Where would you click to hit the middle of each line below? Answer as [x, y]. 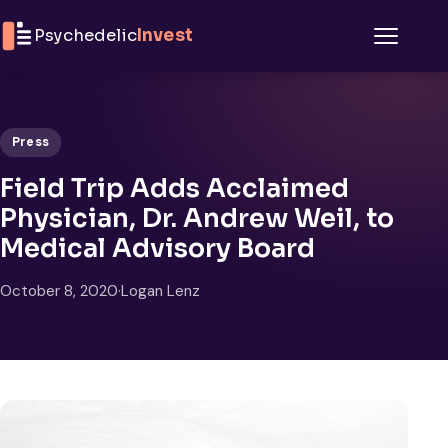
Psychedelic [85, 35]
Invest [164, 35]
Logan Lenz [160, 290]
